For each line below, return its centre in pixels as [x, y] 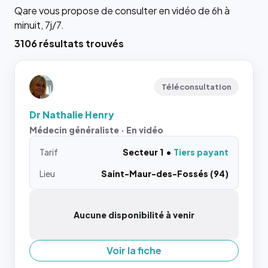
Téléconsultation [197, 86]
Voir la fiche [134, 250]
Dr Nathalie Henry [72, 114]
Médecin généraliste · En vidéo [96, 130]
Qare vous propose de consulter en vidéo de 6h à [122, 10]
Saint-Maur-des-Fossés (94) [165, 173]
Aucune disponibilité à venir [134, 214]
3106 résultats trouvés [69, 43]
